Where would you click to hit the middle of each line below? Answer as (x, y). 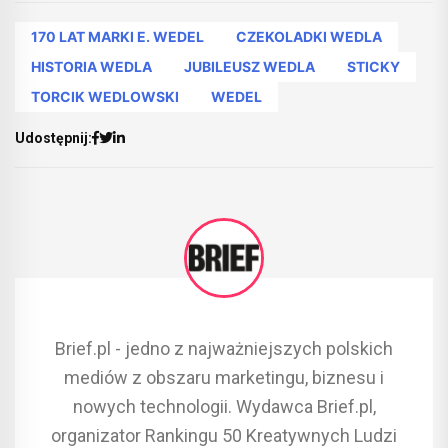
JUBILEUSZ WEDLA (249, 67)
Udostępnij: (53, 137)
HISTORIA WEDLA (91, 67)
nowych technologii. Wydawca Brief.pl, (224, 407)
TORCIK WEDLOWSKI (105, 97)
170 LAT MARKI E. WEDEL (117, 37)
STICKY (373, 67)
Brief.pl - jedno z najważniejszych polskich (224, 349)
